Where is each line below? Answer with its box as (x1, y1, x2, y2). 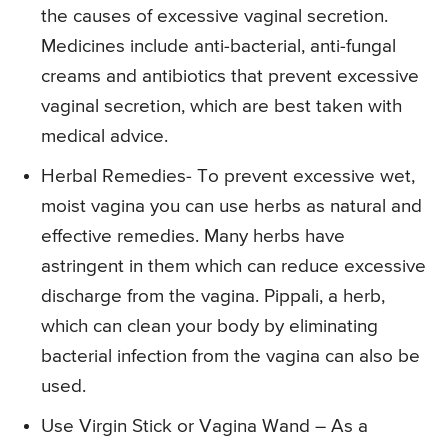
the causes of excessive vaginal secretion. (41, 7, 388, 27)
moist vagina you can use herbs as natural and (41, 197, 422, 217)
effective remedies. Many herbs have (41, 227, 345, 247)
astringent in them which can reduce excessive (41, 257, 426, 277)
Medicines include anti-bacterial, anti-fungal (41, 37, 396, 57)
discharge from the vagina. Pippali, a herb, (41, 287, 385, 307)
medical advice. (41, 127, 168, 147)
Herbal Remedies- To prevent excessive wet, (41, 167, 415, 187)
